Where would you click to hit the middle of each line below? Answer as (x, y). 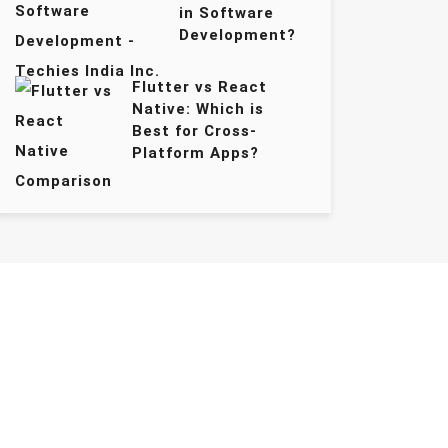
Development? (238, 35)
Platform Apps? (196, 153)
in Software (227, 13)
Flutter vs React (200, 87)
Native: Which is (198, 109)
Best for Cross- (195, 131)
